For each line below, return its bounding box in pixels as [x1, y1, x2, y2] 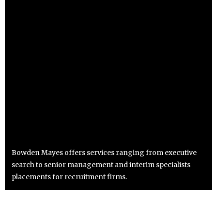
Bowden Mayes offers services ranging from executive [12, 148, 197, 157]
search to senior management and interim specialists [12, 160, 190, 169]
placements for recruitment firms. [12, 172, 127, 181]
